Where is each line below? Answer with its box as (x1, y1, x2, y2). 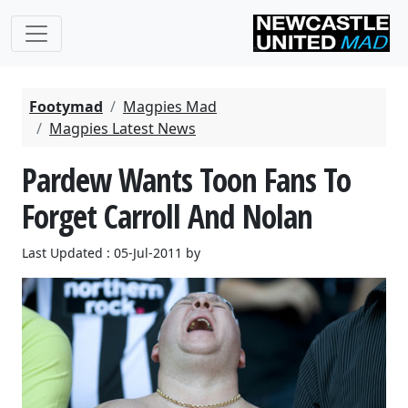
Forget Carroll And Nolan (22, 194, 312, 238)
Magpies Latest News (49, 118, 196, 138)
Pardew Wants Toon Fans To (22, 158, 351, 201)
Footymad (29, 97, 103, 117)
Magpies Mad (123, 97, 217, 117)
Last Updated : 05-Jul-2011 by (22, 244, 200, 261)
